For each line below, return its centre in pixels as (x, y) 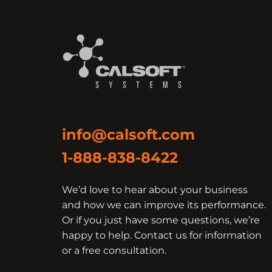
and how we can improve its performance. (164, 205)
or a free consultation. (114, 250)
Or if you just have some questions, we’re (161, 220)
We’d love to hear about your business (155, 190)
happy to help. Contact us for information (162, 235)
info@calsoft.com (128, 135)
